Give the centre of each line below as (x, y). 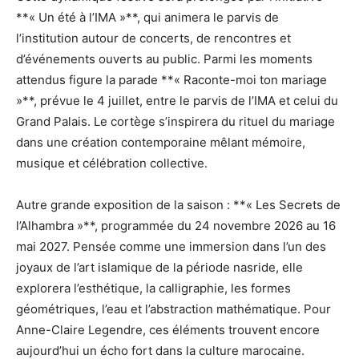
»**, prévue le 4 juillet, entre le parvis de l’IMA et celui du (177, 100)
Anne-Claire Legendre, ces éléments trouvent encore (168, 329)
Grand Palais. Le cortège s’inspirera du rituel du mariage (175, 121)
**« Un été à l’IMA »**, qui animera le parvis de (147, 17)
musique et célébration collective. (112, 163)
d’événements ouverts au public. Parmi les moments (164, 58)
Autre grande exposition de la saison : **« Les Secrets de (178, 204)
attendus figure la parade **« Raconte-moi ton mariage (171, 79)
